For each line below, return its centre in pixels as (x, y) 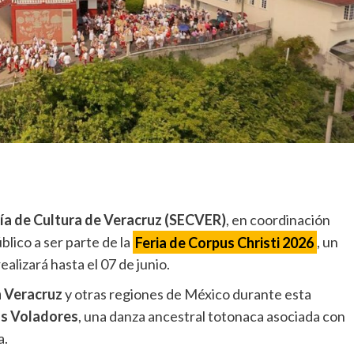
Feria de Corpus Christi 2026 (225, 242)
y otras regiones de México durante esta (186, 294)
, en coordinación (278, 220)
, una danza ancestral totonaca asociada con (211, 316)
